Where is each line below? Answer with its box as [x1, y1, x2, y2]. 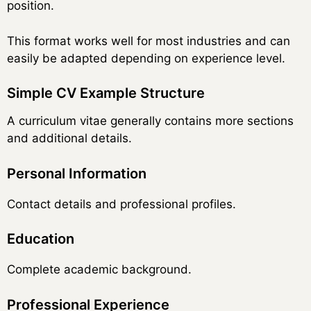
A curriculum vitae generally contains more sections [7, 114, 294, 128]
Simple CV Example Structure [7, 85, 205, 102]
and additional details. [7, 131, 132, 146]
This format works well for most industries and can [7, 33, 290, 48]
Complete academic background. [7, 262, 192, 277]
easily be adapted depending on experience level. [7, 51, 285, 65]
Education [7, 230, 74, 248]
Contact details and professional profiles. [7, 196, 236, 211]
